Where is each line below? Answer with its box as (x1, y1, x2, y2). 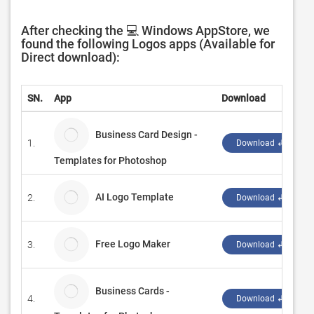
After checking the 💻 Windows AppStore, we (21, 23, 270, 38)
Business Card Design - (95, 128, 198, 140)
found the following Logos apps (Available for (21, 36, 275, 51)
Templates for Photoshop (54, 155, 173, 166)
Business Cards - (95, 285, 170, 296)
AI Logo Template (95, 191, 174, 203)
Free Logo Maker (95, 238, 170, 250)
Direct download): (21, 50, 120, 64)
